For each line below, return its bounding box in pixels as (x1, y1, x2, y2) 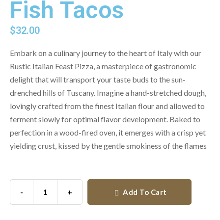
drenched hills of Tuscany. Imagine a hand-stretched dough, (10, 88, 206, 97)
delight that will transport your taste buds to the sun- (10, 75, 186, 84)
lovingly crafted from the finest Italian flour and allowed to (10, 101, 205, 110)
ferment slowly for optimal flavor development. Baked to (10, 114, 200, 124)
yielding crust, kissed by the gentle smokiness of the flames (10, 141, 207, 150)
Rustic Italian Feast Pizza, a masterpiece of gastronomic (10, 61, 196, 71)
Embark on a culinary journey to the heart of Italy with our (10, 48, 201, 57)
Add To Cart (121, 188, 167, 196)
